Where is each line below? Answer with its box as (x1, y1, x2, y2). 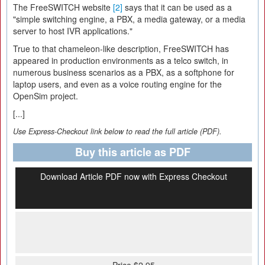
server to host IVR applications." (13, 25, 132, 37)
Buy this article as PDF (75, 144, 190, 160)
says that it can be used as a (122, 1, 232, 13)
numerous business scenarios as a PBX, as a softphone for (13, 66, 234, 78)
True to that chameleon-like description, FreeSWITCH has (13, 43, 229, 54)
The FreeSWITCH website (13, 1, 113, 13)
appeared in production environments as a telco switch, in (13, 54, 228, 66)
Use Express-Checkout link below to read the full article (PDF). (13, 126, 222, 137)
